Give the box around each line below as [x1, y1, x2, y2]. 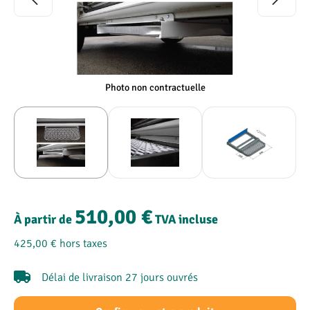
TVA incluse [155, 212, 218, 227]
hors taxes [60, 235, 107, 250]
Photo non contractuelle [104, 82, 206, 93]
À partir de [14, 212, 72, 227]
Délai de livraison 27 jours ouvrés [42, 269, 198, 284]
